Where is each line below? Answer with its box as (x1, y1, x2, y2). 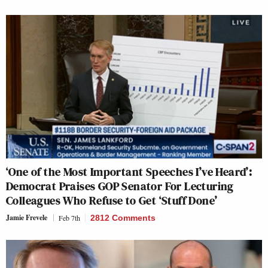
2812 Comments (90, 213, 156, 223)
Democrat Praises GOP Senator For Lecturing (6, 178, 234, 195)
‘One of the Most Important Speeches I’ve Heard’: (6, 163, 252, 181)
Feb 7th (59, 213, 80, 223)
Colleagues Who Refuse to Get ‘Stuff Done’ (6, 192, 218, 209)
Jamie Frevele (6, 212, 47, 223)
